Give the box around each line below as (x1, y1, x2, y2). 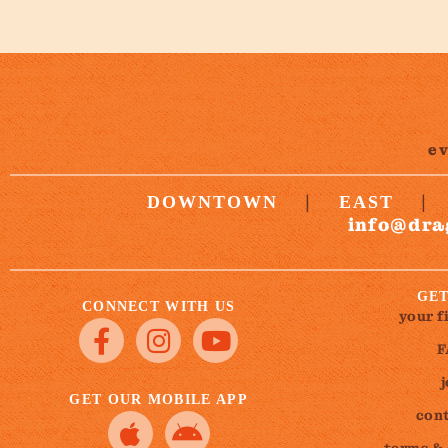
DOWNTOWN (147, 192, 279, 212)
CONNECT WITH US (81, 298, 236, 314)
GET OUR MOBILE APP (69, 391, 248, 407)
